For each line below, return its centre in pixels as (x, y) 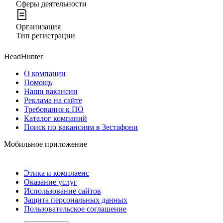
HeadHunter (23, 56)
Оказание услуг (51, 182)
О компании (45, 73)
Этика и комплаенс (56, 173)
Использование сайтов (62, 191)
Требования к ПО (54, 109)
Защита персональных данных (76, 200)
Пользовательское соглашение (75, 209)
